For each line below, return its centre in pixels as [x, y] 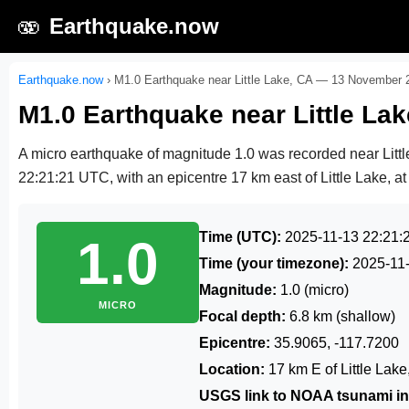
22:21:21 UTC [64, 177]
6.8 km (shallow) [341, 316]
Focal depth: [242, 316]
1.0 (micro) [313, 290]
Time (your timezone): [274, 263]
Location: [232, 369]
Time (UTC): [240, 237]
